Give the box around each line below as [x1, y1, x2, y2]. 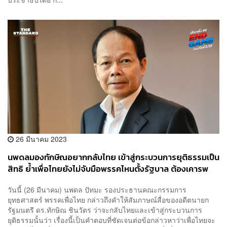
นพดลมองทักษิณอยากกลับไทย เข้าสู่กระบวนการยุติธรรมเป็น [8, 150, 219, 164]
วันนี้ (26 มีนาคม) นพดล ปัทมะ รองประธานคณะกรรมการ [8, 184, 186, 195]
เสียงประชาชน [8, 174, 58, 187]
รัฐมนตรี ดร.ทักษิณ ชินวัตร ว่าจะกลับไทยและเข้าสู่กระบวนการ [8, 205, 202, 215]
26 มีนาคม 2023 [14, 133, 67, 144]
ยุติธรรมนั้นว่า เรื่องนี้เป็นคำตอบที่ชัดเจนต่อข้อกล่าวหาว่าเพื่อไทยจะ [8, 215, 215, 225]
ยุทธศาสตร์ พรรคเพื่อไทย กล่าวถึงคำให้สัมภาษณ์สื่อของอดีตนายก [8, 195, 209, 205]
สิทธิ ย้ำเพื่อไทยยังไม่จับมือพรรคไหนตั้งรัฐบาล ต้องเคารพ [8, 162, 208, 175]
